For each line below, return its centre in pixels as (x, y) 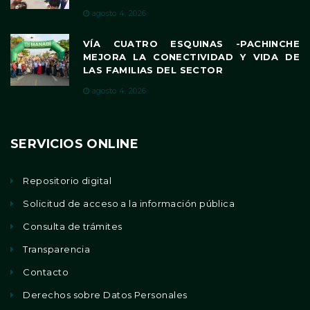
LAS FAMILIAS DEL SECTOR (153, 70)
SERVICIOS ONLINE (75, 144)
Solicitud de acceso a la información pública (129, 203)
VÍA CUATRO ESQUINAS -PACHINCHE (191, 44)
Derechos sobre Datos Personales (105, 294)
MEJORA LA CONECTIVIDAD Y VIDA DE (191, 57)
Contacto (46, 272)
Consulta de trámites (73, 226)
